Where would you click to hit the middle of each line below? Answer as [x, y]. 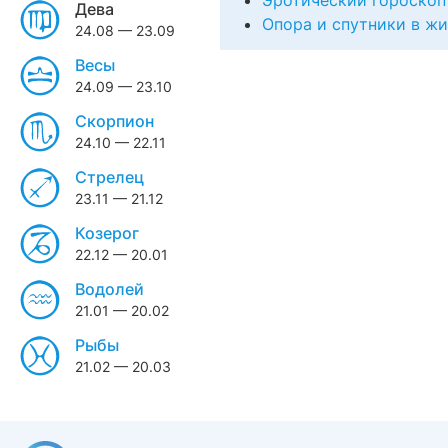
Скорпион [114, 121]
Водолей [109, 289]
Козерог [107, 233]
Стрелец [109, 177]
